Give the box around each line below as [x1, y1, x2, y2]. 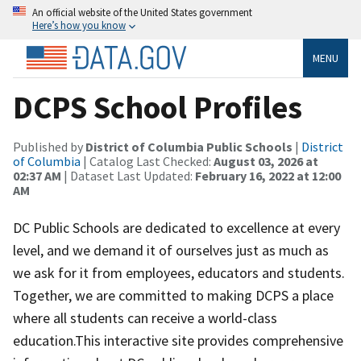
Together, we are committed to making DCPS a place [13, 285, 334, 305]
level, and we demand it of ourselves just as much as [13, 240, 329, 259]
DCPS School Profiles [13, 86, 302, 127]
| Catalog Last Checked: [81, 152, 214, 169]
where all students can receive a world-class [13, 308, 277, 327]
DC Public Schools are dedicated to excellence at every [13, 218, 340, 237]
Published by [13, 138, 85, 155]
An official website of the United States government [32, 6, 252, 19]
